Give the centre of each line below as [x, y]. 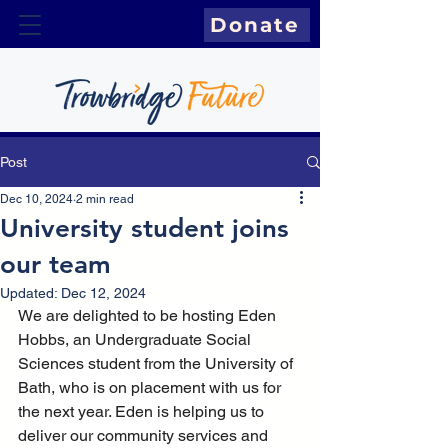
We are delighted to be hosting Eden [149, 315]
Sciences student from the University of [157, 363]
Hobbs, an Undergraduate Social [136, 339]
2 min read [105, 199]
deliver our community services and [145, 435]
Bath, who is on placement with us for [151, 387]
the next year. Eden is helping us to [143, 411]
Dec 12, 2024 [103, 293]
